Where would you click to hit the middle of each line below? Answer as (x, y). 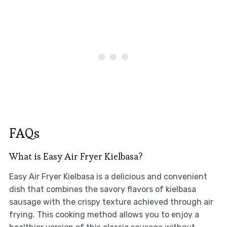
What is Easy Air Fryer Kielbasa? (75, 157)
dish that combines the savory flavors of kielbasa (102, 190)
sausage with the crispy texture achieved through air (111, 202)
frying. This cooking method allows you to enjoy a (104, 215)
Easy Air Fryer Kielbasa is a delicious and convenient (108, 177)
